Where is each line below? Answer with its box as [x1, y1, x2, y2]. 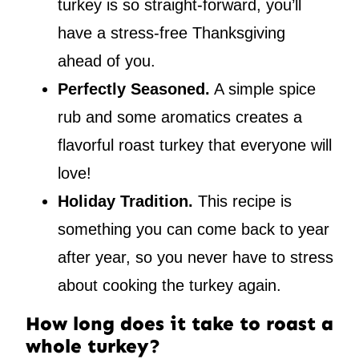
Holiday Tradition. [58, 192, 193, 211]
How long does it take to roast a [26, 312, 333, 336]
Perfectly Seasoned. [58, 80, 210, 99]
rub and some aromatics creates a [58, 108, 302, 127]
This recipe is [193, 192, 292, 211]
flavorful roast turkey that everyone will [58, 136, 332, 155]
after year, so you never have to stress [58, 248, 333, 267]
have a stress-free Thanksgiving [58, 24, 285, 42]
